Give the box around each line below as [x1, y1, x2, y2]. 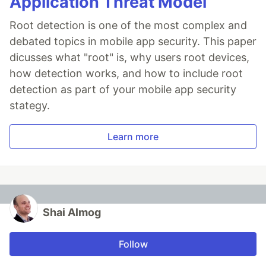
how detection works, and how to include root [9, 67, 243, 80]
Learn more [107, 131, 159, 143]
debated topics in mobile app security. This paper [9, 35, 256, 48]
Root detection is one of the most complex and [9, 19, 247, 32]
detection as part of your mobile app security [9, 83, 236, 96]
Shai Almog [43, 206, 101, 219]
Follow [118, 238, 148, 251]
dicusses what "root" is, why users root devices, [9, 51, 249, 64]
